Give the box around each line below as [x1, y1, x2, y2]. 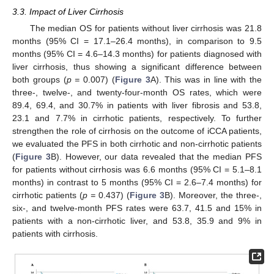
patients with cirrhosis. [12, 229, 98, 239]
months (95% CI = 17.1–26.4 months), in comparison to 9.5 [12, 36, 262, 46]
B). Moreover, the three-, [165, 190, 262, 201]
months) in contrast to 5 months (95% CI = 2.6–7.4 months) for [12, 177, 262, 188]
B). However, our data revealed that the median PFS [50, 152, 262, 162]
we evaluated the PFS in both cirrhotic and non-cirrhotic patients [12, 139, 262, 149]
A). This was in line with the [150, 75, 262, 85]
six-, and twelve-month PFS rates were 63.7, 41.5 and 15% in [12, 203, 262, 213]
